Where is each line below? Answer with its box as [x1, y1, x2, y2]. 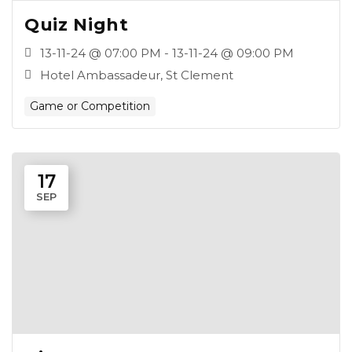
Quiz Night [24, 14, 129, 35]
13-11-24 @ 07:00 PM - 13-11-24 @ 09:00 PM [40, 46, 294, 60]
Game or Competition [30, 99, 150, 113]
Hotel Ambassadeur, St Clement [40, 68, 233, 82]
